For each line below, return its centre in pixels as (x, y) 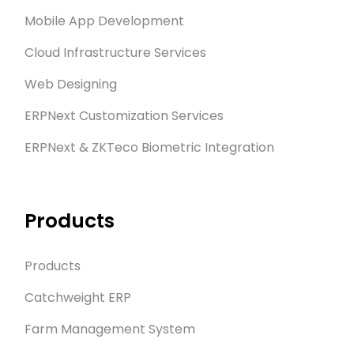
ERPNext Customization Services (124, 116)
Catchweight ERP (78, 298)
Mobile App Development (104, 21)
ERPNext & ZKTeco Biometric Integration (149, 148)
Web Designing (71, 85)
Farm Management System (110, 330)
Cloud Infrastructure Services (115, 53)
